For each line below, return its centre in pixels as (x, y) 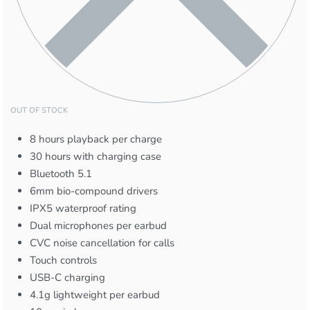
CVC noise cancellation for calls (102, 243)
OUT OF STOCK (39, 110)
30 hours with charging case (96, 156)
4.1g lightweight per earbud (95, 294)
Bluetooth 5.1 (61, 173)
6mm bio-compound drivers (94, 191)
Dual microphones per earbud (99, 225)
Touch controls (64, 260)
